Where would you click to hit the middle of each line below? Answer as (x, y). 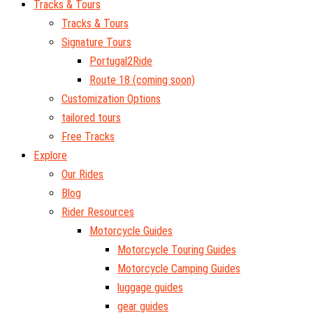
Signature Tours (96, 43)
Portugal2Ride (121, 61)
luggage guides (150, 288)
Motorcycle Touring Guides (177, 250)
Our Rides (82, 175)
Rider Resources (98, 212)
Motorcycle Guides (131, 231)
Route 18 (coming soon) (142, 80)
